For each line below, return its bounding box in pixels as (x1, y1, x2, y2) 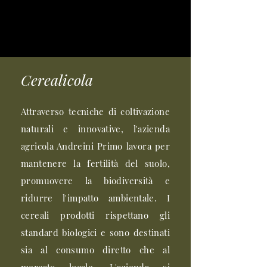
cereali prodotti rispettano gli (21, 209, 170, 221)
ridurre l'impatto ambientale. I (21, 192, 170, 204)
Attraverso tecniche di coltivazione (21, 105, 170, 117)
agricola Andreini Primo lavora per (21, 140, 170, 152)
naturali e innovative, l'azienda (21, 123, 170, 135)
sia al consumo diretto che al (21, 244, 170, 256)
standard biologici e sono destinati (21, 226, 170, 238)
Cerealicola (21, 70, 93, 89)
